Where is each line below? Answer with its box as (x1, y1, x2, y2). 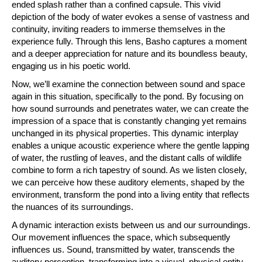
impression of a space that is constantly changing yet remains (12, 115, 247, 126)
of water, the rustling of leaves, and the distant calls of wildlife (12, 152, 242, 163)
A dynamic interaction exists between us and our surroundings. (12, 219, 250, 230)
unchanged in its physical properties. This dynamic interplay (12, 127, 239, 138)
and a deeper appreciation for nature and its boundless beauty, (12, 48, 247, 58)
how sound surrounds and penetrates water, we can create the (12, 103, 249, 113)
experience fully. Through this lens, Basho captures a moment (12, 36, 247, 46)
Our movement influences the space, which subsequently (12, 232, 230, 242)
